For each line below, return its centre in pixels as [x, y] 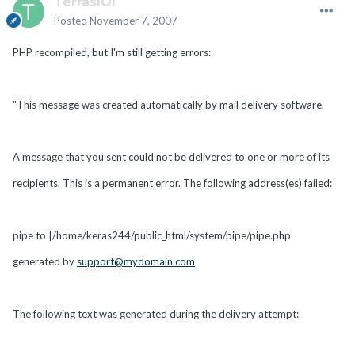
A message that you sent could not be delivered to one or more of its [171, 157]
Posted [72, 20]
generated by [45, 261]
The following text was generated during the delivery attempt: [156, 313]
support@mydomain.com [136, 261]
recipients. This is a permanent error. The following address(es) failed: [172, 183]
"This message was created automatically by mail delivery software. [168, 104]
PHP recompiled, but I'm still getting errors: [112, 52]
